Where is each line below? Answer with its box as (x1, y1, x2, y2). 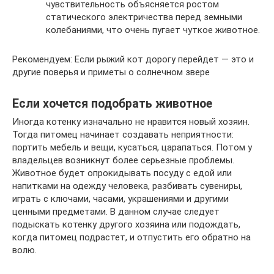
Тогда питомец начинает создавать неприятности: (12, 129, 234, 141)
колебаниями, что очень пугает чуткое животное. (46, 24, 260, 36)
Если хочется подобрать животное (12, 96, 212, 111)
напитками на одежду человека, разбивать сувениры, (12, 180, 242, 192)
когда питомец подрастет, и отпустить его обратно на (12, 232, 251, 243)
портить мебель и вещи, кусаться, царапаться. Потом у (12, 142, 252, 154)
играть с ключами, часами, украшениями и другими (12, 193, 229, 205)
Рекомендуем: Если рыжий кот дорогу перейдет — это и (12, 54, 254, 65)
